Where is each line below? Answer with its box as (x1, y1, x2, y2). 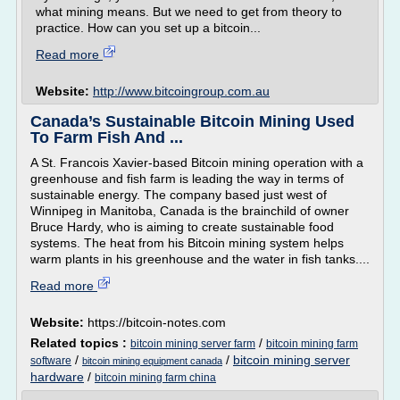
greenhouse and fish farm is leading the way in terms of (30, 171, 344, 186)
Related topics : (30, 336, 130, 350)
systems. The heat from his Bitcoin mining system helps (30, 236, 344, 250)
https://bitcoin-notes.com (87, 315, 226, 329)
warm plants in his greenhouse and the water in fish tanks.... (30, 252, 370, 266)
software (30, 354, 71, 367)
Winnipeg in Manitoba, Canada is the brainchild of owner (30, 204, 349, 218)
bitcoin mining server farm (130, 337, 255, 350)
